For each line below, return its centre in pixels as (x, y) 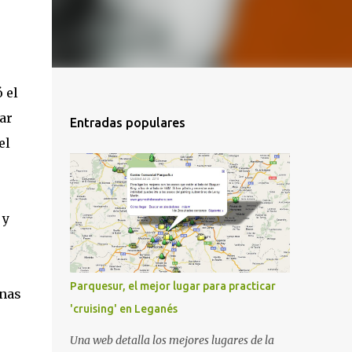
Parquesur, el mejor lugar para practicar (172, 286)
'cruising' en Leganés (123, 309)
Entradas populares (127, 123)
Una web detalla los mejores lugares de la (172, 340)
